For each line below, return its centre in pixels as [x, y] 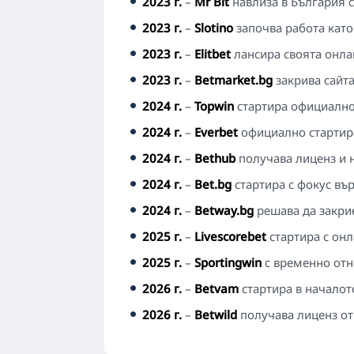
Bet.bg [213, 184]
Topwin [214, 106]
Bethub [215, 158]
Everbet [216, 132]
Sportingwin [228, 262]
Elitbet [213, 54]
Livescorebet [230, 236]
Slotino [214, 28]
